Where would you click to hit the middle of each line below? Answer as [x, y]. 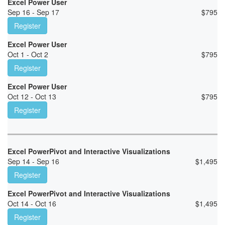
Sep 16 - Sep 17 [33, 12]
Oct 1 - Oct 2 [28, 54]
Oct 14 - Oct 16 [32, 204]
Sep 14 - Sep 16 [33, 161]
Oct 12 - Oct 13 [32, 97]
